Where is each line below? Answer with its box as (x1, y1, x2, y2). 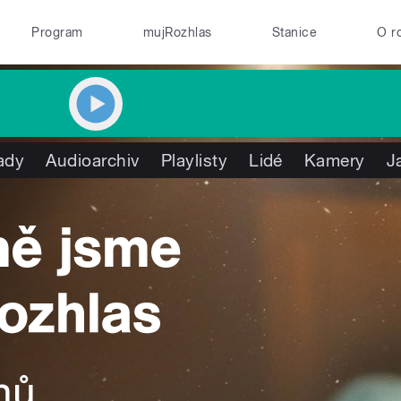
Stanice (271, 25, 318, 39)
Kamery (303, 150, 365, 170)
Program (31, 25, 83, 39)
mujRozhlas (142, 25, 212, 39)
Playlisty (160, 150, 228, 170)
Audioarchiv (46, 150, 140, 170)
